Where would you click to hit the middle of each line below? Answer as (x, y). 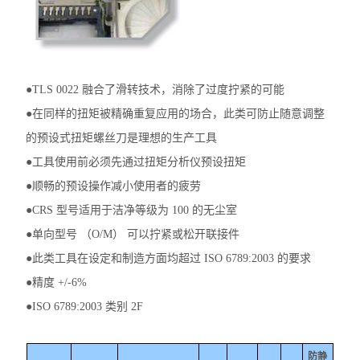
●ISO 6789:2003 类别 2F (85, 306)
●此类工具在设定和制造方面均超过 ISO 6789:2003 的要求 (169, 258)
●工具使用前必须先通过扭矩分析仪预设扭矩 (136, 162)
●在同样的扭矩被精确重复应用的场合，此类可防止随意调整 (176, 113)
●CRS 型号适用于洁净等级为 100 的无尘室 (132, 210)
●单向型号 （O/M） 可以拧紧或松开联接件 (133, 234)
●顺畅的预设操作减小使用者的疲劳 (114, 186)
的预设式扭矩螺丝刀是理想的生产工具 (122, 137)
